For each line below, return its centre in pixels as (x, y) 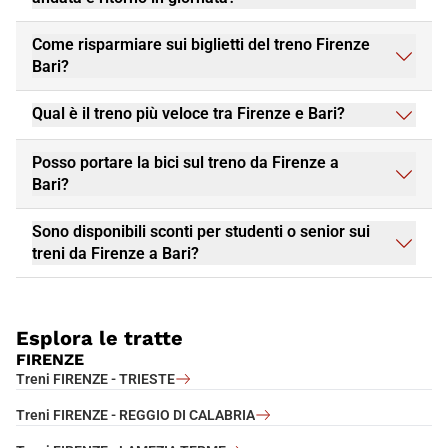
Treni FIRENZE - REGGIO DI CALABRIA (135, 414)
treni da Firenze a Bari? (115, 253)
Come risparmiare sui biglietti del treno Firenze (201, 44)
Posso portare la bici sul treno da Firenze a (185, 162)
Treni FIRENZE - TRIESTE (95, 378)
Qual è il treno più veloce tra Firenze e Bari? (188, 113)
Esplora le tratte (99, 337)
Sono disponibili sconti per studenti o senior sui (201, 231)
